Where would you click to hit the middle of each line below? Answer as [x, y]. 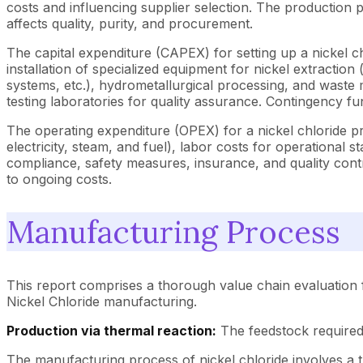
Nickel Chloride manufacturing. [102, 301]
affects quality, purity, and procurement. [130, 23]
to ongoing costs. [59, 179]
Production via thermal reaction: [111, 330]
